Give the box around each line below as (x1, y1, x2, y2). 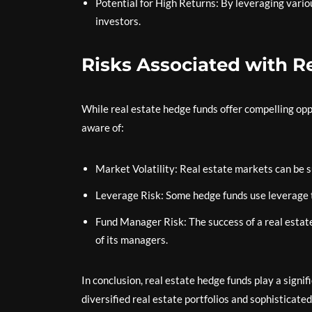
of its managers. (95, 233, 168, 246)
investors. (95, 15, 141, 27)
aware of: (81, 121, 124, 134)
